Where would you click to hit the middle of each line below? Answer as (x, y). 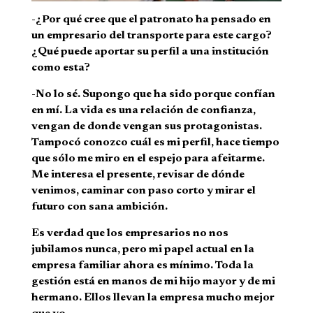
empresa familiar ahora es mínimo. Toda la (142, 266)
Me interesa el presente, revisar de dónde (138, 175)
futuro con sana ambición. (99, 207)
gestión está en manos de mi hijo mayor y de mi (153, 282)
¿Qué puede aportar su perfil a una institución (150, 52)
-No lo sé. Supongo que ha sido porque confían (153, 95)
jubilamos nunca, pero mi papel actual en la (143, 250)
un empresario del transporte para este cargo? (151, 36)
